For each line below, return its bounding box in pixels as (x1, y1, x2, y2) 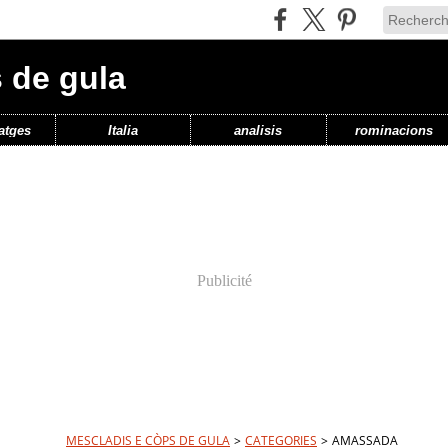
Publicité (196, 272, 252, 289)
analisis (234, 122, 283, 138)
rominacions (354, 122, 433, 138)
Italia (107, 122, 138, 138)
